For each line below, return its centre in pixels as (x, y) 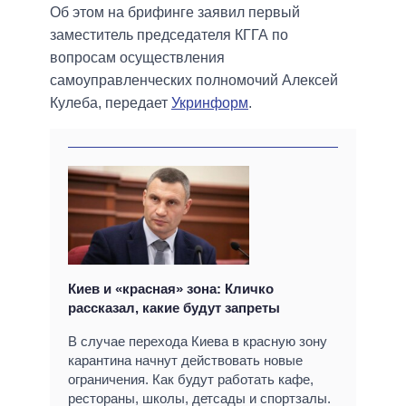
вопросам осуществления (137, 58)
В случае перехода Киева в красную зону (198, 341)
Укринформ (210, 103)
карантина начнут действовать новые (185, 360)
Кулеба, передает (111, 103)
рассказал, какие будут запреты (174, 307)
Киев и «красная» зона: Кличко (171, 288)
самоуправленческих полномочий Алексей (194, 81)
